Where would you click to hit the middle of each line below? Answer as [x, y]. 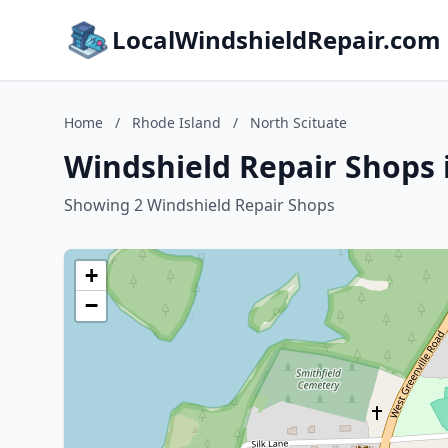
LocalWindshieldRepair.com [276, 39]
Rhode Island [176, 122]
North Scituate [298, 122]
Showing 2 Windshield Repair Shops [199, 205]
